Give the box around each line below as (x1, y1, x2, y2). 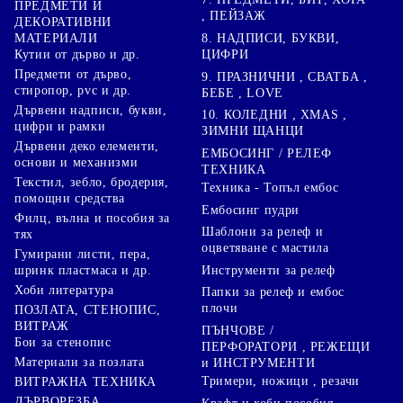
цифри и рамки (14, 120, 106, 134)
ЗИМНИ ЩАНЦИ (201, 124, 304, 139)
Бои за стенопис (14, 336, 112, 350)
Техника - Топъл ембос (201, 181, 339, 195)
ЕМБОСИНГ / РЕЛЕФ (201, 146, 333, 160)
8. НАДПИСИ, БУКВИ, (201, 31, 340, 45)
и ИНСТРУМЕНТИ (201, 355, 316, 370)
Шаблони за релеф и (201, 225, 324, 239)
